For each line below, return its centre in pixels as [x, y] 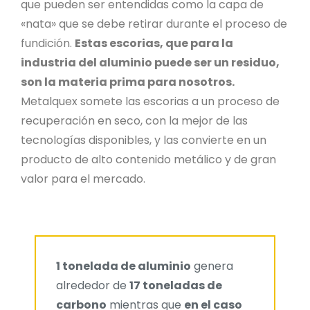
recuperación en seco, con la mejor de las [134, 121]
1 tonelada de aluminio [124, 266]
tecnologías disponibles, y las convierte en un [144, 140]
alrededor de [93, 285]
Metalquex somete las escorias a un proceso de [150, 101]
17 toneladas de [176, 285]
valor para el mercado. [83, 179]
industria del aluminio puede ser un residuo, [150, 63]
